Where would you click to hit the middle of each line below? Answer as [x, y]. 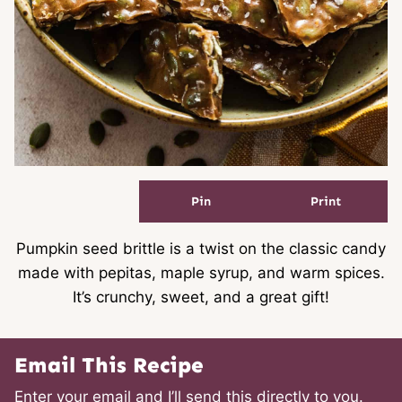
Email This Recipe [109, 364]
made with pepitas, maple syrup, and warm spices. [201, 272]
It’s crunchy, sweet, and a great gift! [201, 297]
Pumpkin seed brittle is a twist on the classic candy [201, 248]
